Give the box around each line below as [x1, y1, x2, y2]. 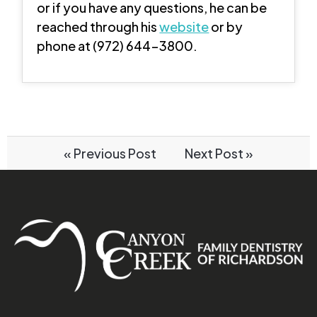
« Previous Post [64, 144, 156, 161]
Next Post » [185, 144, 253, 161]
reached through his [37, 18, 160, 35]
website [159, 18, 209, 35]
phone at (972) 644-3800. [37, 37, 198, 54]
